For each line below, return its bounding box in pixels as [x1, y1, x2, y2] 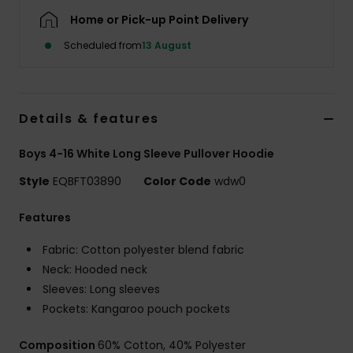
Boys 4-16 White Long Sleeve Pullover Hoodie [19, 146, 274, 162]
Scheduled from [64, 39, 142, 53]
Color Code [143, 173, 211, 190]
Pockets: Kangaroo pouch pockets [43, 301, 230, 318]
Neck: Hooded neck [43, 262, 147, 278]
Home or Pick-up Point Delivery [70, 12, 248, 28]
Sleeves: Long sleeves [43, 281, 160, 298]
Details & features [19, 110, 159, 128]
